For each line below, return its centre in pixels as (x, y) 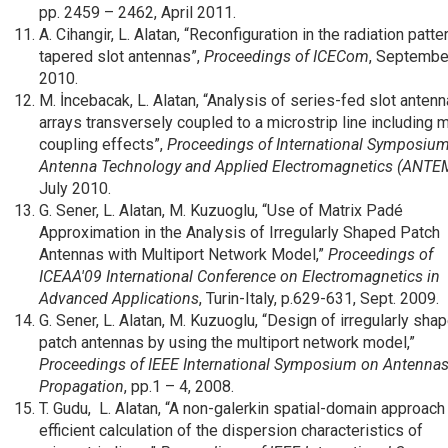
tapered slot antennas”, (121, 56)
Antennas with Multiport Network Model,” (183, 254)
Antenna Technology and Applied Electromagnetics (216, 166)
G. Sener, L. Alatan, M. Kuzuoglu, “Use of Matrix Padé (221, 210)
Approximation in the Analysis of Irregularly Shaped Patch (239, 232)
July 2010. (75, 188)
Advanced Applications (119, 298)
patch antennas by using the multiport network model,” (227, 342)
